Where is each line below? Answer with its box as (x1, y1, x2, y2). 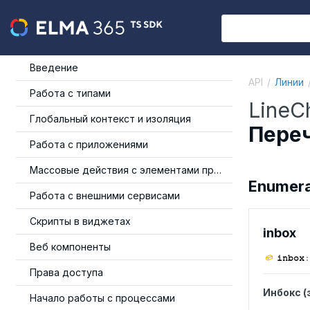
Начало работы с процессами (30, 292, 175, 304)
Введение (30, 62, 78, 73)
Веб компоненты (30, 241, 111, 253)
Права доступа (30, 266, 103, 278)
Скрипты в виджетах (30, 215, 131, 227)
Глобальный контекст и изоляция (30, 113, 191, 125)
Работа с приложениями (30, 138, 148, 150)
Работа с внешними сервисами (30, 190, 180, 201)
